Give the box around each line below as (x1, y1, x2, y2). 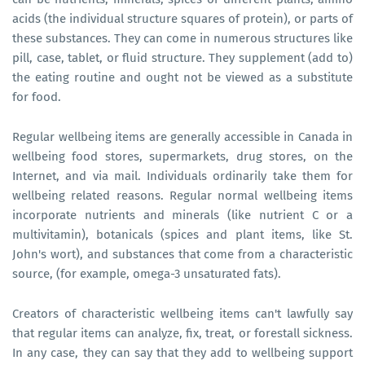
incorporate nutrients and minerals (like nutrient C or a (12, 207, 353, 222)
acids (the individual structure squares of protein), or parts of (12, 11, 353, 26)
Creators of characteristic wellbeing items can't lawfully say (12, 306, 353, 321)
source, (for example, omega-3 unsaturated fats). (12, 266, 284, 281)
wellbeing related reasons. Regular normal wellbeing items (12, 187, 353, 203)
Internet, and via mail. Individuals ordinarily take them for (12, 168, 353, 183)
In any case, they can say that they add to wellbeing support (12, 345, 353, 360)
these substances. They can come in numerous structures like (12, 30, 353, 46)
